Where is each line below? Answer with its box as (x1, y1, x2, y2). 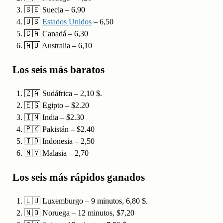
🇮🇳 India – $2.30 (24, 113, 84, 122)
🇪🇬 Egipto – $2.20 (24, 101, 89, 110)
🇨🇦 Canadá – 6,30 (24, 29, 88, 38)
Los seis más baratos (12, 64, 105, 76)
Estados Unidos (42, 17, 92, 26)
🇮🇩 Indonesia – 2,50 (24, 137, 95, 146)
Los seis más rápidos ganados (12, 171, 145, 184)
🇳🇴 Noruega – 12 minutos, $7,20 (24, 209, 134, 218)
